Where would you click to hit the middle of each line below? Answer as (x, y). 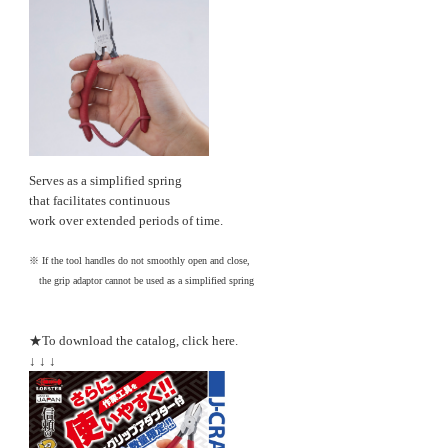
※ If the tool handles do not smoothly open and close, (139, 260)
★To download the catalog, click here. (133, 340)
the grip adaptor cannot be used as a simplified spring (141, 280)
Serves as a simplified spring (105, 180)
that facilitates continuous (99, 200)
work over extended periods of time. (126, 220)
